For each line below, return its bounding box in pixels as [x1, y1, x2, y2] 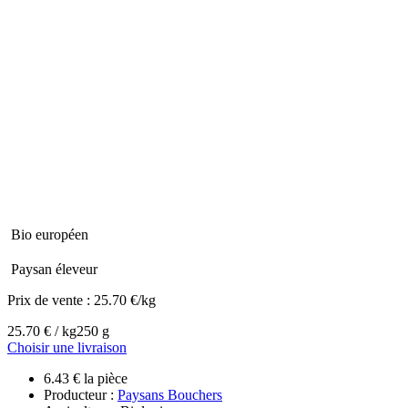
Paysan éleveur [11, 260, 97, 277]
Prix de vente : [7, 291, 94, 308]
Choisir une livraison [7, 339, 127, 355]
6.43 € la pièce [44, 370, 127, 386]
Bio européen [11, 226, 88, 242]
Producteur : [44, 386, 117, 403]
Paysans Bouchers [117, 386, 222, 403]
